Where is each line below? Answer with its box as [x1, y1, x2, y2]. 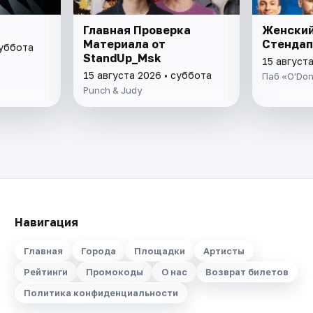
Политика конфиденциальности [23, 287, 178, 299]
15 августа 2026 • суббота [83, 69, 212, 82]
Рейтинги [23, 266, 68, 278]
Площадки [133, 245, 185, 257]
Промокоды [85, 266, 143, 278]
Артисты [203, 245, 245, 257]
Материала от [83, 37, 166, 52]
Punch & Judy [83, 85, 143, 96]
